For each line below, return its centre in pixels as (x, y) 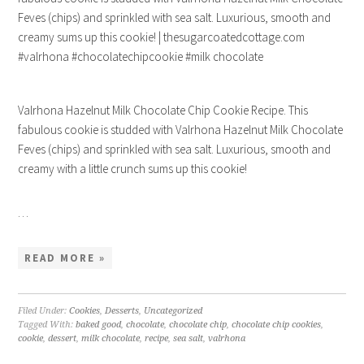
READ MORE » (65, 258)
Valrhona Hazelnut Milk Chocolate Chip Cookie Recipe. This (163, 110)
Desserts (122, 311)
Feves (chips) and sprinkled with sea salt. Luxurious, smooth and (175, 149)
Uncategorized (173, 311)
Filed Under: (44, 311)
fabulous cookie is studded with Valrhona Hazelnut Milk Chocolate (181, 130)
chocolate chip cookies (277, 325)
